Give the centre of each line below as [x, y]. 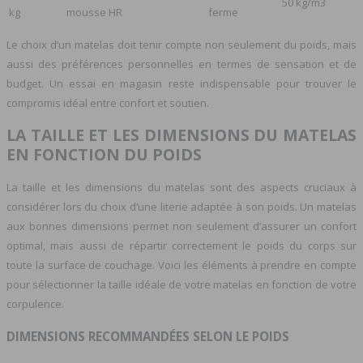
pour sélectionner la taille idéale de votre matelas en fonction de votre [181, 285]
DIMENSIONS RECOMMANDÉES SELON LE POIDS [148, 336]
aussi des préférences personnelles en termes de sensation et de [181, 64]
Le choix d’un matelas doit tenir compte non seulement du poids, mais [181, 45]
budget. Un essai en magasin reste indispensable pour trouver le [181, 84]
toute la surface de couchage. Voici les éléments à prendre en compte [181, 265]
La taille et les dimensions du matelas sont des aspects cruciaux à [181, 188]
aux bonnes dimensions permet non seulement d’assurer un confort [181, 226]
